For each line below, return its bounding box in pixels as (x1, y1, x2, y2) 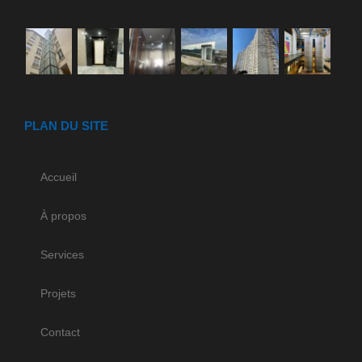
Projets (40, 286, 76, 300)
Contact (40, 325, 80, 339)
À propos (40, 208, 86, 222)
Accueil (40, 170, 77, 183)
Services (40, 247, 84, 261)
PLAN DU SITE (24, 118, 108, 133)
